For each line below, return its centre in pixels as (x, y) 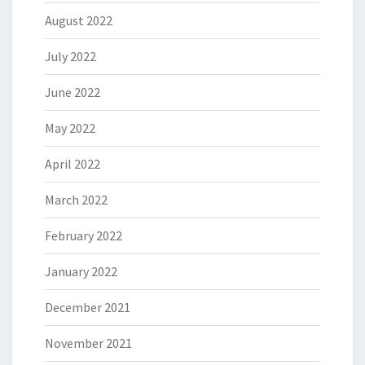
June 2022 (73, 92)
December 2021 (88, 308)
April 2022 (73, 164)
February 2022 (84, 236)
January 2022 (81, 272)
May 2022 (70, 128)
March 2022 (76, 200)
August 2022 (79, 21)
